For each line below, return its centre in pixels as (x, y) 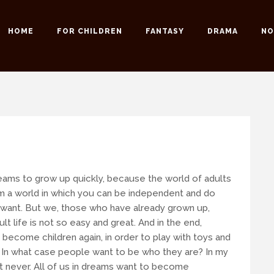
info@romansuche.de (87, 89)
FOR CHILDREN (90, 31)
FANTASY (165, 31)
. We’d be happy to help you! (194, 89)
